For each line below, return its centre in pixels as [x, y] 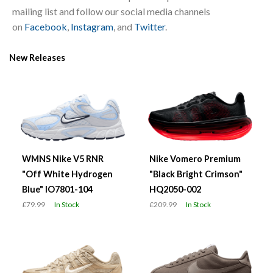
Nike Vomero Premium [195, 158]
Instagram [92, 26]
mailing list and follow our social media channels [111, 11]
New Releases [37, 58]
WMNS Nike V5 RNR [63, 158]
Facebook [46, 26]
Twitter [150, 26]
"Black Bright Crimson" [196, 174]
